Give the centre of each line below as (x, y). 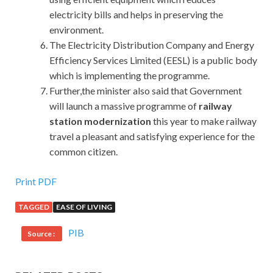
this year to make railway (204, 121)
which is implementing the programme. (129, 76)
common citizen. (83, 152)
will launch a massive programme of (124, 106)
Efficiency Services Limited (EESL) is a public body (153, 60)
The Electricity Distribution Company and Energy (152, 45)
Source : (42, 234)
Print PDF (36, 182)
